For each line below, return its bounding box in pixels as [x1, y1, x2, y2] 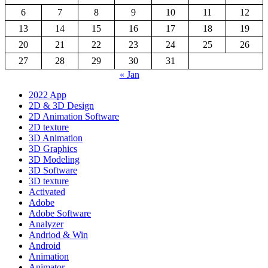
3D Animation [29, 133, 83, 144]
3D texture [29, 176, 69, 187]
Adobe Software [29, 208, 91, 219]
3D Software [29, 165, 77, 176]
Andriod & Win [29, 230, 88, 240]
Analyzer [29, 219, 63, 230]
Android [29, 240, 60, 251]
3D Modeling [29, 154, 80, 165]
